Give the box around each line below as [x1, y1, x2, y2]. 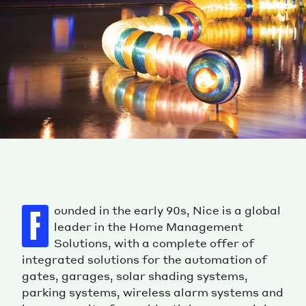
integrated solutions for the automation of [22, 252, 267, 267]
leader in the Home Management [54, 219, 243, 234]
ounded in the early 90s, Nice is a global [54, 203, 281, 218]
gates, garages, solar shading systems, [22, 268, 248, 283]
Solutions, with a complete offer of [54, 236, 254, 251]
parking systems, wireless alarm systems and [22, 285, 283, 300]
